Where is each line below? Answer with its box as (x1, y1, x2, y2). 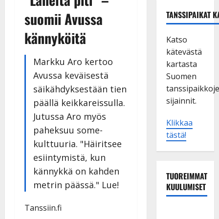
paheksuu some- (33, 124, 103, 136)
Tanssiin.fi (24, 202, 62, 213)
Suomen (166, 70, 197, 82)
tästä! (166, 129, 186, 140)
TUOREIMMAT (166, 170, 207, 182)
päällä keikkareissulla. (33, 96, 125, 109)
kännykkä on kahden (33, 165, 119, 177)
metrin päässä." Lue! (33, 178, 119, 191)
